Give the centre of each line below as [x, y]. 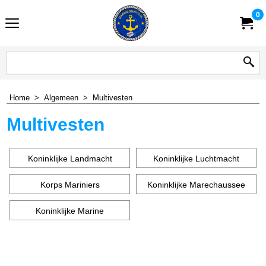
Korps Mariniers [70, 184]
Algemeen [61, 98]
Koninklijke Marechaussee [196, 184]
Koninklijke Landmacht [70, 158]
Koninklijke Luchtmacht [196, 158]
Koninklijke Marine [70, 210]
